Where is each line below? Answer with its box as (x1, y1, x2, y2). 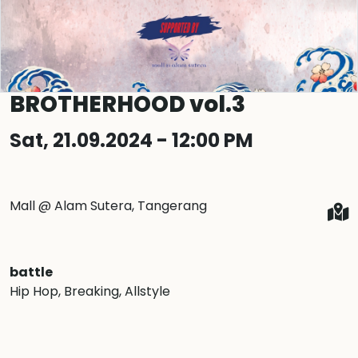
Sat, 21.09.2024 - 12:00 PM (10, 127, 253, 153)
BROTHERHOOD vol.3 (10, 89, 245, 120)
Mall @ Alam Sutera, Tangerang (10, 197, 207, 215)
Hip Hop (10, 282, 58, 300)
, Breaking (58, 282, 119, 300)
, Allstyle (119, 282, 170, 300)
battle (10, 263, 53, 281)
